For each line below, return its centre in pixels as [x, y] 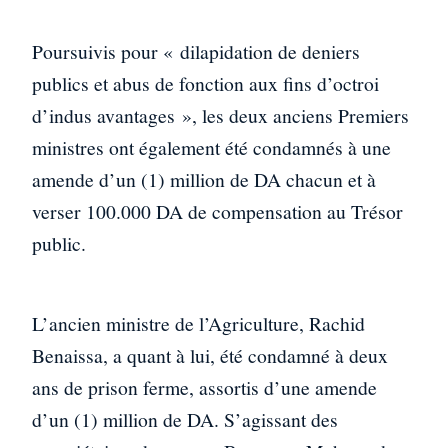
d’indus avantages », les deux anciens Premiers [220, 116]
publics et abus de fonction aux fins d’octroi [205, 84]
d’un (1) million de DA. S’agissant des [185, 419]
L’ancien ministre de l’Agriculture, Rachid [198, 323]
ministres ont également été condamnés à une [211, 148]
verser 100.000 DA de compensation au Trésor [217, 212]
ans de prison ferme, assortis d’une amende [204, 387]
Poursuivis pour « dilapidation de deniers [196, 52]
